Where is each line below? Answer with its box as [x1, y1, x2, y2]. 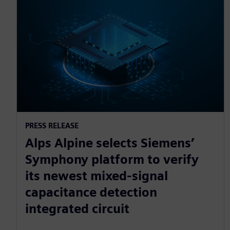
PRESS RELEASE [25, 121, 79, 130]
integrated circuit [25, 201, 129, 216]
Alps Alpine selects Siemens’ [25, 135, 195, 150]
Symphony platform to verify [25, 151, 199, 167]
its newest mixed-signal [25, 168, 168, 183]
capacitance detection [25, 184, 157, 200]
